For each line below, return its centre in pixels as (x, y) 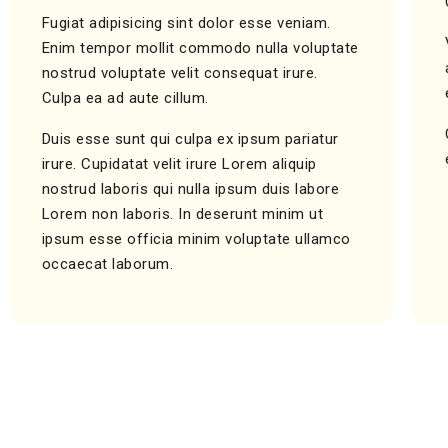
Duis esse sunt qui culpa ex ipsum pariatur (190, 138)
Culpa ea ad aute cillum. (125, 97)
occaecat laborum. (107, 263)
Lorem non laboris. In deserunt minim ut (182, 213)
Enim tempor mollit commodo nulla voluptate (200, 47)
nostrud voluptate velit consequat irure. (179, 72)
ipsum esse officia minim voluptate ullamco (196, 238)
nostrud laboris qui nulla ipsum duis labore (190, 188)
